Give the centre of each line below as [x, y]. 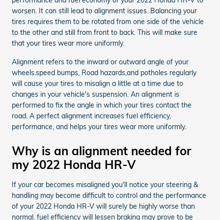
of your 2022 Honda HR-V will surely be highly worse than [103, 206]
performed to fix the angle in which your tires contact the [102, 105]
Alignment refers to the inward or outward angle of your [100, 62]
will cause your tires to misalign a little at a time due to [97, 83]
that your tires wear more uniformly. [68, 43]
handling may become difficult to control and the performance [109, 195]
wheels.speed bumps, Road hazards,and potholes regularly [104, 72]
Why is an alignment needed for [101, 151]
